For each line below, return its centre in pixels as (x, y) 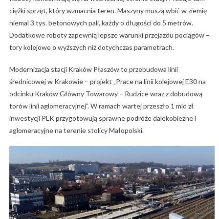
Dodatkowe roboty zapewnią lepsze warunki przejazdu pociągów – (109, 35)
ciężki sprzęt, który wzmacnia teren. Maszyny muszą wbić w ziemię (108, 10)
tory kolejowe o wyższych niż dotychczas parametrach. (91, 47)
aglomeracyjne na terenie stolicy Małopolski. (76, 130)
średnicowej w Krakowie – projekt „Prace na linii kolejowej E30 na (107, 81)
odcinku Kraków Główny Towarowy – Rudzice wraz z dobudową (106, 93)
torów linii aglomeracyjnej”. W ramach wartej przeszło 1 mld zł (101, 106)
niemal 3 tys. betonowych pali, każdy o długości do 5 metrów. (101, 22)
